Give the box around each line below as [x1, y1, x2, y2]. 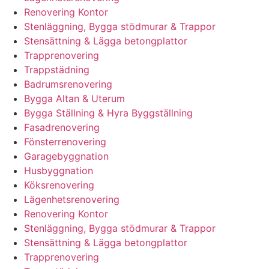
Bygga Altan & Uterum [24, 92, 125, 104]
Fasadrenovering [24, 121, 100, 133]
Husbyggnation [24, 164, 93, 177]
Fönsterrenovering [24, 135, 106, 148]
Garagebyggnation [24, 150, 109, 162]
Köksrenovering [24, 178, 94, 191]
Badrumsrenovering [24, 77, 112, 90]
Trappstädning [24, 63, 89, 76]
